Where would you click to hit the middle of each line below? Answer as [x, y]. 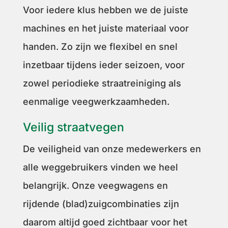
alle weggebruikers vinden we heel [100, 167]
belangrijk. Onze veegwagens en [95, 185]
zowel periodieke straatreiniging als [102, 83]
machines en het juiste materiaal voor [106, 28]
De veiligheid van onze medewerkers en [112, 149]
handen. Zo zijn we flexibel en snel [100, 46]
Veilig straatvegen [73, 127]
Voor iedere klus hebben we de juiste [105, 10]
